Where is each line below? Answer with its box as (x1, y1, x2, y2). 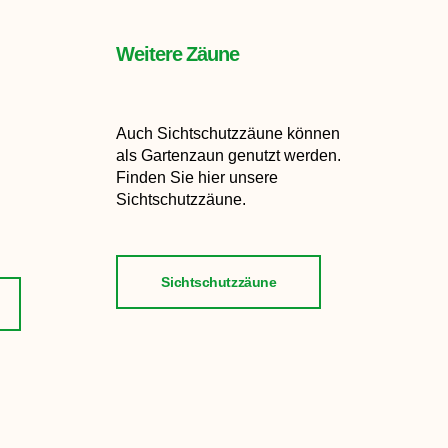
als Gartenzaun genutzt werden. (116, 147, 342, 165)
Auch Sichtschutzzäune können (116, 125, 341, 143)
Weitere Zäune (116, 43, 239, 66)
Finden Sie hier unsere (116, 169, 279, 187)
